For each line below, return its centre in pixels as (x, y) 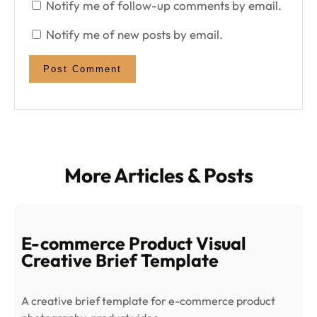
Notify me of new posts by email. (134, 35)
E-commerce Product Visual (134, 243)
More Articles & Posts (158, 175)
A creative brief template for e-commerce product (148, 300)
